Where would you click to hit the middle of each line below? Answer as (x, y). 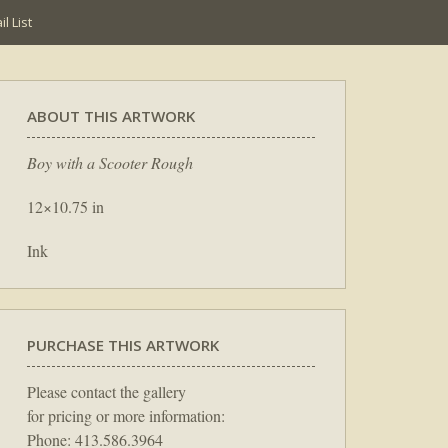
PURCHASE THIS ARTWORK (123, 344)
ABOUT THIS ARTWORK (111, 116)
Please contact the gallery (106, 391)
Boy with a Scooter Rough (110, 162)
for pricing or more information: (126, 415)
